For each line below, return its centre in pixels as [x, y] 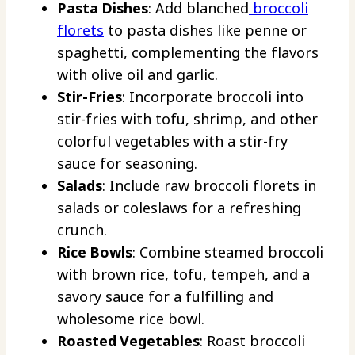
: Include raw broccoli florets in [209, 185]
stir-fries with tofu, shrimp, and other [187, 118]
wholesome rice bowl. [131, 318]
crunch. [82, 229]
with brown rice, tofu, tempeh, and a [183, 274]
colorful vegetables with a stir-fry [172, 141]
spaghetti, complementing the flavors [188, 52]
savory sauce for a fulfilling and [165, 296]
